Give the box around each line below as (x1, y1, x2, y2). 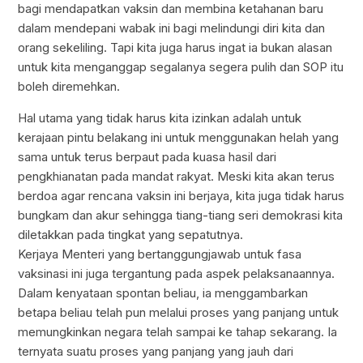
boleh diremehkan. (18, 79, 121, 95)
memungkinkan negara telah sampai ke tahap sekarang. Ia (18, 324, 338, 340)
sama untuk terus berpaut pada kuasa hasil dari (18, 149, 277, 165)
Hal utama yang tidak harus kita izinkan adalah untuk (18, 110, 302, 126)
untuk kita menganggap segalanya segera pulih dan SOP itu (18, 59, 344, 75)
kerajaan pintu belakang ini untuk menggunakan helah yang (18, 130, 340, 146)
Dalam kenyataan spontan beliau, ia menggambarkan (18, 285, 309, 301)
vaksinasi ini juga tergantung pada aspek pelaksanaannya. (18, 266, 335, 282)
